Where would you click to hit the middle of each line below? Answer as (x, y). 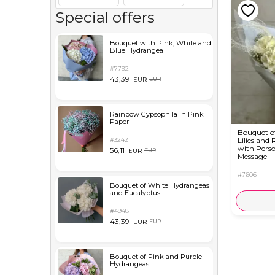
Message (252, 157)
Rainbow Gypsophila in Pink (157, 114)
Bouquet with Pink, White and (160, 43)
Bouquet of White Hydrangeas (159, 185)
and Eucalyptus (135, 193)
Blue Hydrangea (136, 50)
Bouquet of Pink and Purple (156, 257)
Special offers (105, 17)
